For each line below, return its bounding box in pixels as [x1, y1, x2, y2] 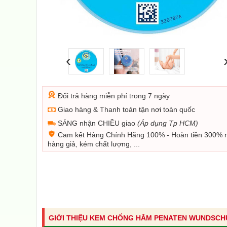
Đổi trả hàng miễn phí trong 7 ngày [56, 91, 170, 100]
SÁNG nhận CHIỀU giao [56, 119, 137, 127]
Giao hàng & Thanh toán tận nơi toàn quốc [56, 105, 195, 113]
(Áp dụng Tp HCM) [137, 119, 198, 127]
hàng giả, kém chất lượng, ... [48, 139, 140, 148]
